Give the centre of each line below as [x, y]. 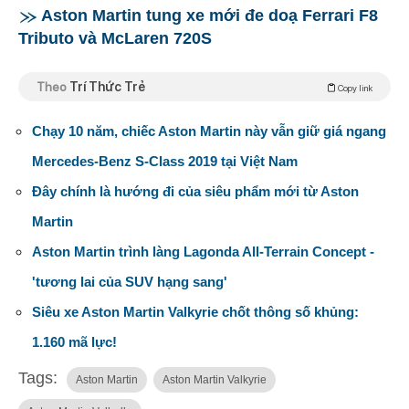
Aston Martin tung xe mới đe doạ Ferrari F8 [210, 16]
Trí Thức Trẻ [107, 87]
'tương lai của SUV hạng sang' [130, 282]
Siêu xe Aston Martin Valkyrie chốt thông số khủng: [195, 312]
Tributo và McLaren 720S [115, 39]
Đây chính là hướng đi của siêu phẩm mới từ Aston [195, 192]
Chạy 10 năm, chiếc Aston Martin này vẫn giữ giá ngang [209, 131]
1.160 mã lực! [74, 342]
